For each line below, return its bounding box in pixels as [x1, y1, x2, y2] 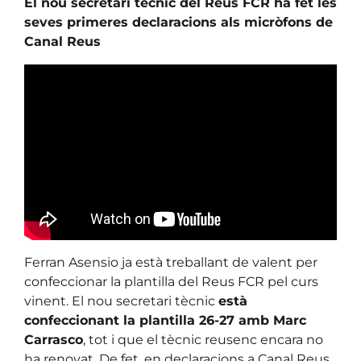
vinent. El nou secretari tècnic [24, 293, 218, 309]
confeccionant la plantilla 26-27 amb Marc [24, 313, 306, 329]
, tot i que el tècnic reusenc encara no [83, 332, 323, 348]
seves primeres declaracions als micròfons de [24, 15, 333, 31]
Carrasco [24, 332, 83, 348]
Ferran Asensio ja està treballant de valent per [24, 255, 317, 271]
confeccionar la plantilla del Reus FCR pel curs [24, 274, 318, 290]
